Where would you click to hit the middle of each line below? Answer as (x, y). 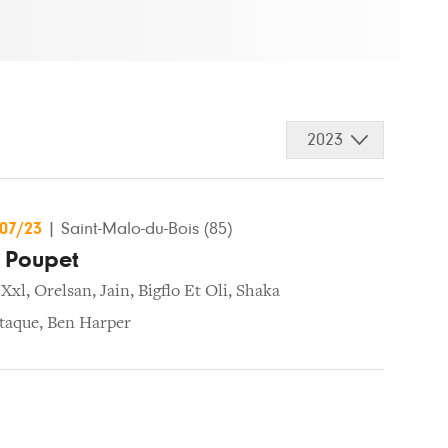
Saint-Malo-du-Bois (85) (146, 228)
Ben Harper (89, 323)
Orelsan (63, 291)
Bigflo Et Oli (183, 291)
